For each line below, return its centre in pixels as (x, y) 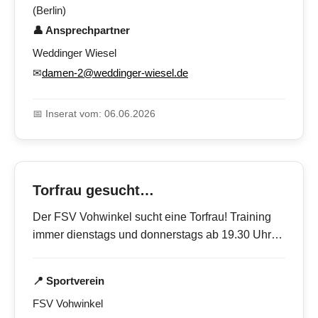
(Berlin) (49, 11)
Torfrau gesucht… (93, 191)
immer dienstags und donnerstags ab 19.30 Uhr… (158, 235)
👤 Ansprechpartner (81, 31)
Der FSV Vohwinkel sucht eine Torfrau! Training (152, 217)
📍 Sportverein (68, 281)
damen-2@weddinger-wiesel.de (115, 73)
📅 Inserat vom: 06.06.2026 (94, 114)
